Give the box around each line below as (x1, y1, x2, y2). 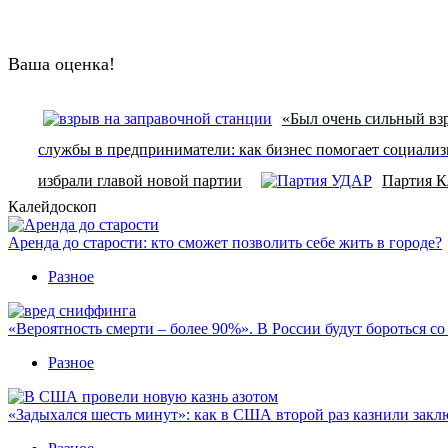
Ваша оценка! (8, 53, 115, 74)
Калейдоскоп (8, 197, 97, 215)
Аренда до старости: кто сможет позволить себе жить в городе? (8, 233, 442, 251)
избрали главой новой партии (38, 171, 242, 189)
